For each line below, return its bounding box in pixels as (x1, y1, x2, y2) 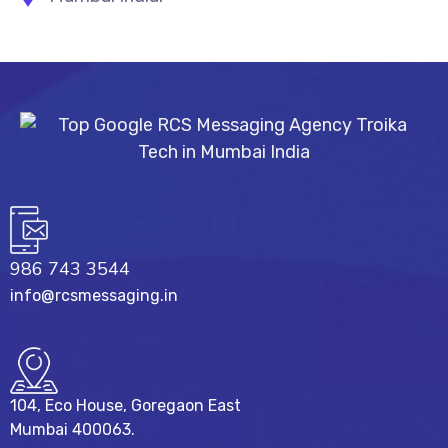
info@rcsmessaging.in (10, 286, 178, 306)
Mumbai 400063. (10, 420, 135, 440)
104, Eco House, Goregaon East (10, 396, 241, 416)
